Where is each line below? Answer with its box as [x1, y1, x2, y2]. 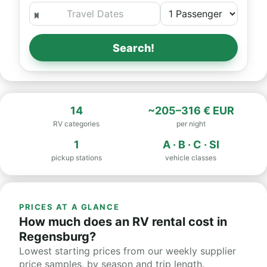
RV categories [53, 119, 100, 128]
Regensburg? [19, 229, 96, 244]
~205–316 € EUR [147, 104, 234, 117]
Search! [112, 41, 155, 54]
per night [176, 119, 206, 128]
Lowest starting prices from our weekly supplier [19, 245, 236, 257]
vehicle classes [165, 153, 216, 162]
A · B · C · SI [162, 138, 219, 151]
